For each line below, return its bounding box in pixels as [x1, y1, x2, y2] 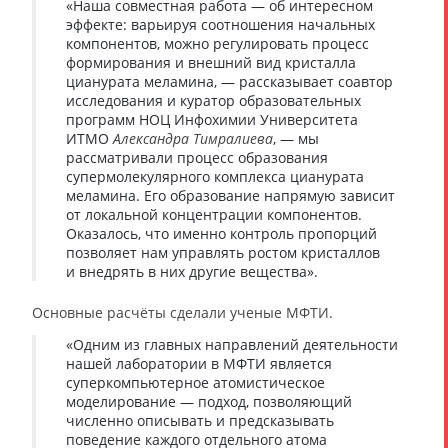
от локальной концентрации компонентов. [66, 204, 362, 224]
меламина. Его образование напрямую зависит [66, 185, 395, 205]
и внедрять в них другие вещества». [66, 261, 318, 281]
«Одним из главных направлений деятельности [66, 334, 398, 354]
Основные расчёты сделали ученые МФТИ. [32, 302, 333, 322]
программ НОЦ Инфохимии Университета [66, 109, 358, 129]
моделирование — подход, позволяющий [66, 391, 352, 411]
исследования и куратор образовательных [66, 90, 361, 110]
